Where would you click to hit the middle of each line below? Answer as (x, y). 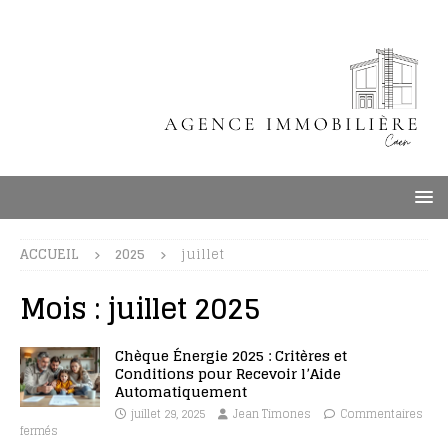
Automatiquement (181, 391)
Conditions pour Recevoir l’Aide (228, 373)
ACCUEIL (49, 254)
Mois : (64, 309)
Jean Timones (272, 414)
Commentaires (381, 414)
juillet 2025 (184, 309)
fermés (39, 431)
